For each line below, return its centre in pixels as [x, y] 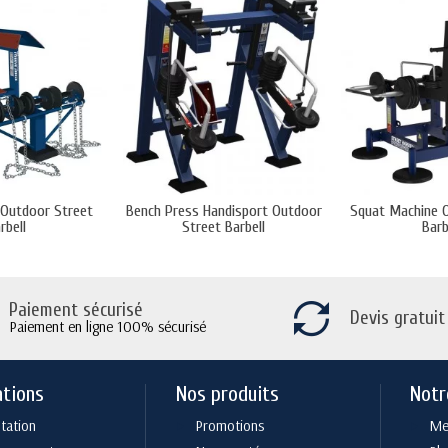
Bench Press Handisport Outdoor [223, 210]
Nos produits [226, 394]
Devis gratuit [397, 318]
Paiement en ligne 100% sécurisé [107, 327]
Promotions [229, 426]
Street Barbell [224, 226]
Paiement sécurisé [75, 310]
